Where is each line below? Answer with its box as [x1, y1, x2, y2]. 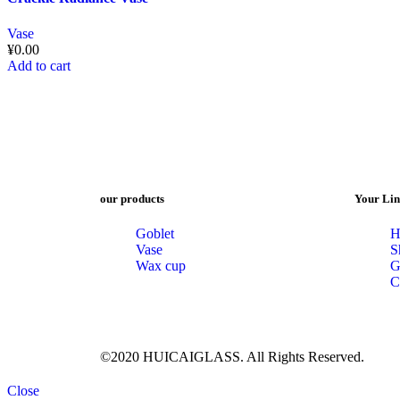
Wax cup [136, 257, 186, 273]
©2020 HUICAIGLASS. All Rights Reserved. [100, 348, 364, 364]
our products [100, 191, 164, 205]
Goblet [136, 225, 174, 241]
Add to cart [7, 57, 71, 73]
